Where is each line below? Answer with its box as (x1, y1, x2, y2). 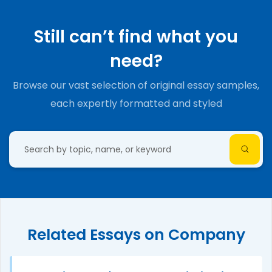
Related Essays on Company (27, 223, 245, 245)
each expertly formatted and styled (50, 96, 222, 110)
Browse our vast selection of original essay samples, (13, 78, 259, 92)
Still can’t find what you (34, 24, 238, 49)
